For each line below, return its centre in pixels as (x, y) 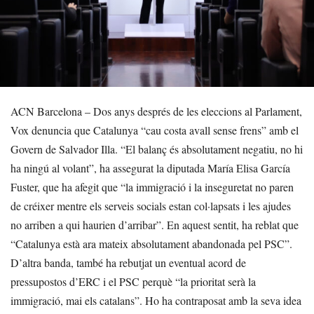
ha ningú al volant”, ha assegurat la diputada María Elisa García (150, 168)
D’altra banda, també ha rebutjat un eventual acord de (128, 262)
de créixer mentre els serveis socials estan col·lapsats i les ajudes (151, 205)
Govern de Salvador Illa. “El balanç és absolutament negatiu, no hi (157, 149)
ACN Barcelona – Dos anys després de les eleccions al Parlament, (156, 111)
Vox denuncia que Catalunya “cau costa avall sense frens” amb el (155, 130)
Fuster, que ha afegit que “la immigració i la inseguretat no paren (152, 186)
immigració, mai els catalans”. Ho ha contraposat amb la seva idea (156, 300)
